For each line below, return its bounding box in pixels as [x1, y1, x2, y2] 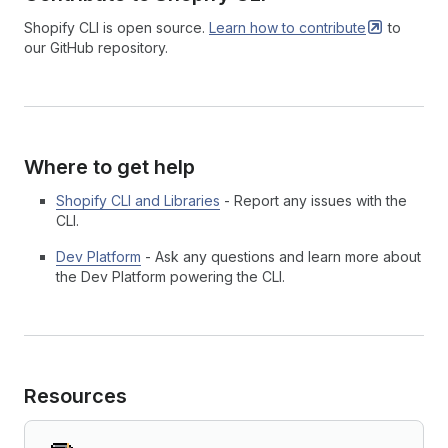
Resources [24, 384, 127, 408]
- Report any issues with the [220, 192, 407, 209]
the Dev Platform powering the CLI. [56, 268, 285, 285]
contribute [299, 19, 366, 36]
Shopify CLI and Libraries [56, 192, 220, 209]
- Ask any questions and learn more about [141, 248, 421, 265]
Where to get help [24, 155, 195, 179]
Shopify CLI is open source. [24, 19, 209, 36]
